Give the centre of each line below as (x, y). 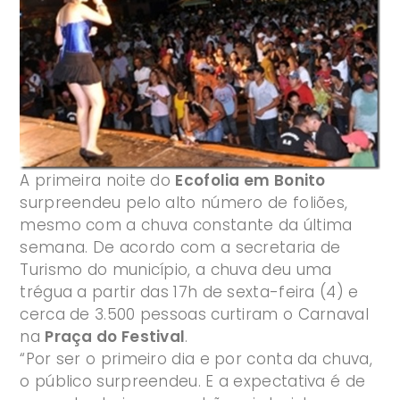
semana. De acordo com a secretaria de (180, 248)
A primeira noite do (98, 181)
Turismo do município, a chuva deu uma (176, 270)
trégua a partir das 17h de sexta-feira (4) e (189, 292)
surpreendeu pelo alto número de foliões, (184, 203)
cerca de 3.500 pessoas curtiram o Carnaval (194, 315)
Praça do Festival (115, 337)
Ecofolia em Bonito (250, 181)
